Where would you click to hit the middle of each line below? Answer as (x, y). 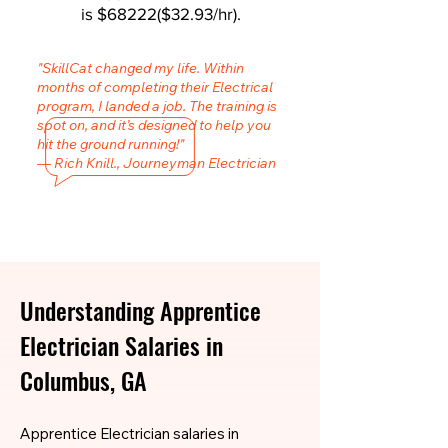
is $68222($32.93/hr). (160, 13)
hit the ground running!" (110, 144)
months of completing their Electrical (155, 87)
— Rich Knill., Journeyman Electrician (156, 163)
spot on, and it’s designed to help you (154, 125)
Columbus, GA (83, 380)
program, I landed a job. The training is (157, 106)
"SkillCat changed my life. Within (140, 68)
